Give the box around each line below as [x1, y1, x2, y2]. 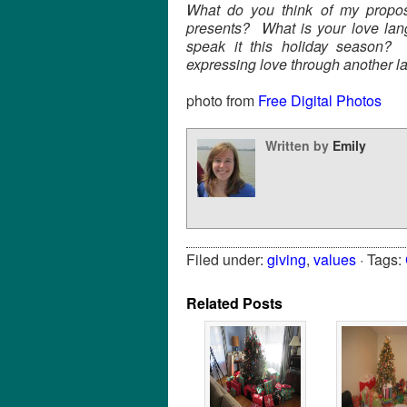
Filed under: [186, 249, 267, 270]
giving [267, 249, 306, 270]
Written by [265, 136, 329, 154]
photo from [186, 90, 258, 111]
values [313, 249, 356, 270]
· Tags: [356, 249, 405, 270]
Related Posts [186, 293, 283, 313]
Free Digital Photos [258, 90, 382, 111]
